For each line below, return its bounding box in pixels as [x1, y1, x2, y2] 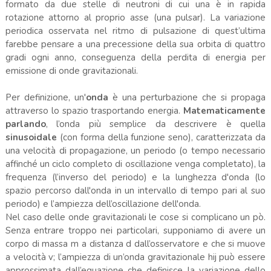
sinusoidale [5, 131, 57, 143]
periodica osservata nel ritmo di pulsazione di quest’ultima [5, 24, 266, 37]
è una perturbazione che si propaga [108, 91, 266, 103]
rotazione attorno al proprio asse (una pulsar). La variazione [5, 11, 266, 24]
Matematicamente [183, 104, 266, 117]
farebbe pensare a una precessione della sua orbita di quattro [5, 38, 266, 50]
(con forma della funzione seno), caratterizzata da [56, 131, 266, 143]
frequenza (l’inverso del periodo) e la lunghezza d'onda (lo [5, 171, 266, 183]
